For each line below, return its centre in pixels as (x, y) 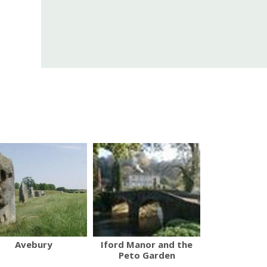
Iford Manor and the (147, 244)
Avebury (33, 244)
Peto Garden (147, 255)
